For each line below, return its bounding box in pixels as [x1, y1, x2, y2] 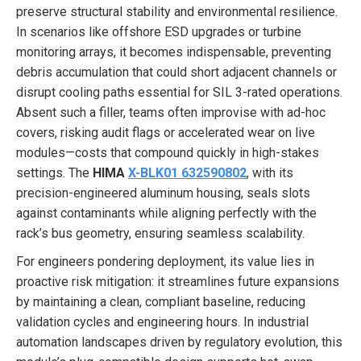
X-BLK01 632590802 [128, 165, 247, 180]
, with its [247, 165, 293, 180]
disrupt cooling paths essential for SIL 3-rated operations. [16, 85, 342, 100]
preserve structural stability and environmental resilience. [16, 4, 338, 19]
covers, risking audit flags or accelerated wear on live [16, 125, 315, 140]
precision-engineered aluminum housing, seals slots [16, 185, 310, 201]
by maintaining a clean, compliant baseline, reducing [16, 294, 305, 309]
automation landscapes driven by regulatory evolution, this [16, 334, 342, 350]
